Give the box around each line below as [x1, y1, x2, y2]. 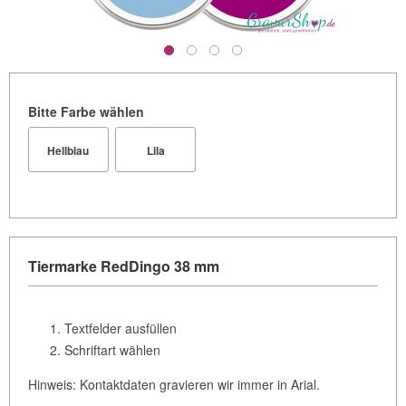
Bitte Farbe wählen [28, 102, 144, 121]
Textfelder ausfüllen [64, 319, 177, 338]
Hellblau [47, 142, 90, 159]
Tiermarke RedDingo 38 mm [28, 256, 219, 277]
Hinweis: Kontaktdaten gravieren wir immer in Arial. [28, 375, 320, 394]
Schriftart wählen [64, 341, 160, 360]
